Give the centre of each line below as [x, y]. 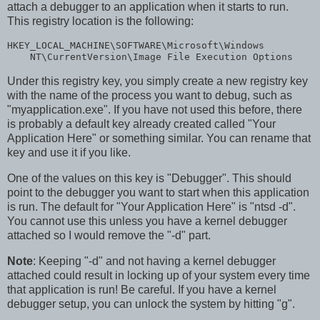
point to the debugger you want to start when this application [158, 192]
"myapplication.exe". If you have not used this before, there [155, 110]
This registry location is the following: [100, 21]
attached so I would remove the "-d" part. [109, 235]
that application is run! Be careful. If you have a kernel [142, 289]
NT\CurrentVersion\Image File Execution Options [150, 57]
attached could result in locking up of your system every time [159, 275]
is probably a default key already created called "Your [141, 124]
